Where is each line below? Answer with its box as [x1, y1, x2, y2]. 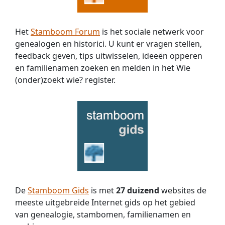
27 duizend [116, 184, 159, 196]
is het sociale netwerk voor [100, 26, 204, 37]
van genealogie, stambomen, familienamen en [15, 208, 191, 220]
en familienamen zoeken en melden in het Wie [15, 62, 190, 73]
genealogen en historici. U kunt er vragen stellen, [15, 38, 202, 49]
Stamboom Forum [31, 26, 100, 37]
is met [89, 184, 116, 196]
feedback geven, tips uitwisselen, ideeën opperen [15, 50, 202, 61]
